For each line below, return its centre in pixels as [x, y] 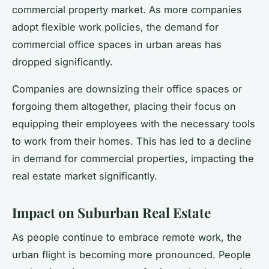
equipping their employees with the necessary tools [134, 123]
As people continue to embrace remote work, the [127, 237]
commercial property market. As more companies [127, 9]
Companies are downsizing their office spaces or [127, 89]
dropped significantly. [62, 62]
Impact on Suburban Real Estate [111, 212]
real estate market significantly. [85, 176]
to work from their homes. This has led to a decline [132, 141]
